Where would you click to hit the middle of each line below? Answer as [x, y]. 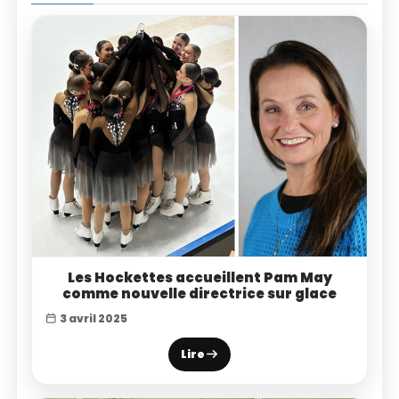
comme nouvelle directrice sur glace [199, 293]
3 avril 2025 [92, 318]
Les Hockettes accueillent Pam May [199, 277]
